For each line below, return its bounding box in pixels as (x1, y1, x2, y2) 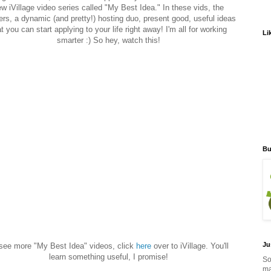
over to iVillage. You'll (151, 241, 229, 251)
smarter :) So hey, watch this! (56, 36, 160, 45)
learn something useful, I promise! (48, 252, 168, 262)
